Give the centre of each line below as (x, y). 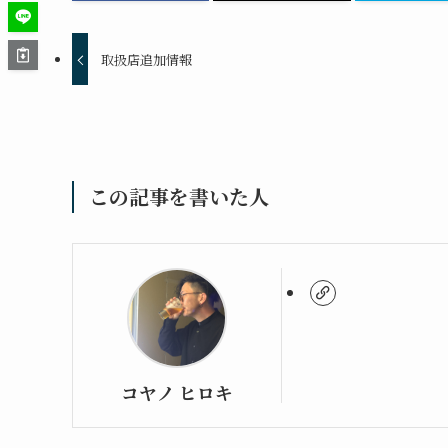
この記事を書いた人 (179, 196)
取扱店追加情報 (147, 59)
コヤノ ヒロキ (177, 392)
